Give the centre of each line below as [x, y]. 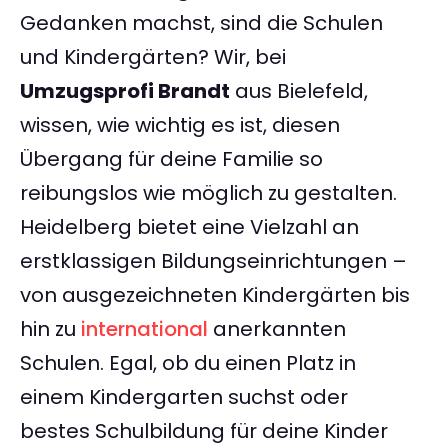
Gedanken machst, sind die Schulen [201, 23]
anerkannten [277, 329]
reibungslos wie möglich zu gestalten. [208, 193]
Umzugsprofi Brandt [125, 91]
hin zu [50, 329]
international [144, 329]
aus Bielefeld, [299, 91]
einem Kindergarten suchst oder [184, 397]
